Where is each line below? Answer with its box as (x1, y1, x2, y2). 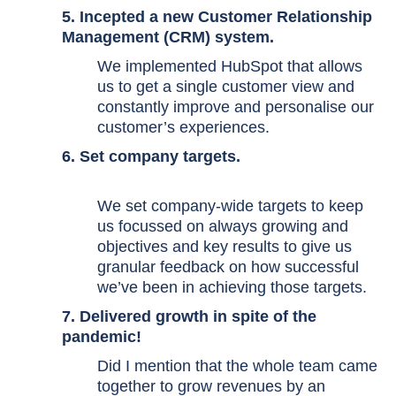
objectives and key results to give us (97, 238, 352, 255)
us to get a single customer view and (97, 78, 354, 95)
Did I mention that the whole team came (97, 357, 377, 375)
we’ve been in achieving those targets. (97, 278, 367, 296)
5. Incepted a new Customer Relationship (62, 8, 372, 26)
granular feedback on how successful (97, 258, 359, 276)
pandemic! (62, 328, 146, 346)
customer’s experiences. (97, 118, 270, 136)
